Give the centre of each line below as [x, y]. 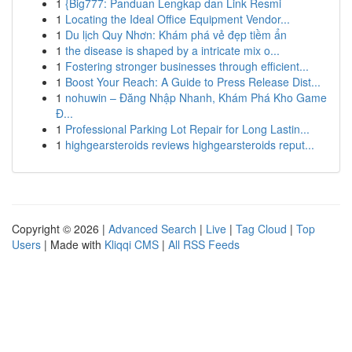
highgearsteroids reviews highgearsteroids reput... [190, 145]
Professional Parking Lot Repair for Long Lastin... [187, 129]
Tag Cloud [261, 229]
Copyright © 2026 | [60, 229]
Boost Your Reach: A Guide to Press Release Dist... [193, 82]
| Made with [73, 244]
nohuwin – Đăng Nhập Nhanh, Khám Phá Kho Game [196, 97]
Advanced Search [152, 229]
